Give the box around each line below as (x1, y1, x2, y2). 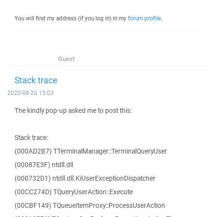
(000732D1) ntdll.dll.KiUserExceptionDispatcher (15, 174, 155, 183)
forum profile (128, 15, 161, 22)
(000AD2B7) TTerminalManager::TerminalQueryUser (15, 147, 167, 155)
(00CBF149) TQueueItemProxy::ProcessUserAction (15, 201, 165, 210)
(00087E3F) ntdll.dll (15, 160, 73, 169)
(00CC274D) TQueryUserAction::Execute (15, 187, 133, 196)
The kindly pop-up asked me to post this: (15, 106, 132, 115)
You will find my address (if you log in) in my (15, 15, 128, 22)
